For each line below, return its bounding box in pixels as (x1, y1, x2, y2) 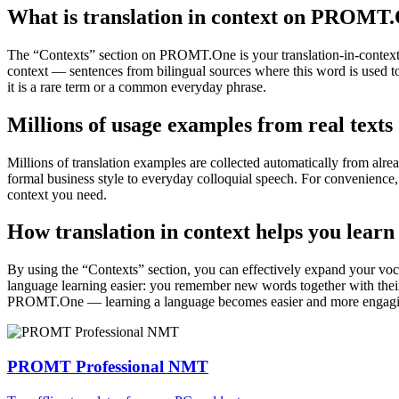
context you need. (7, 186, 107, 202)
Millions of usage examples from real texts (7, 112, 393, 136)
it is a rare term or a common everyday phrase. (7, 78, 266, 94)
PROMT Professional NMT (7, 357, 208, 377)
